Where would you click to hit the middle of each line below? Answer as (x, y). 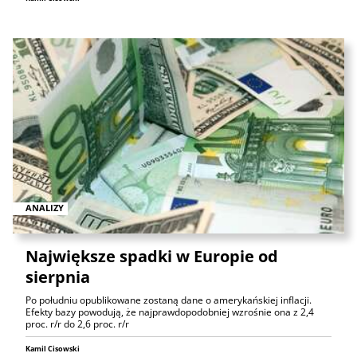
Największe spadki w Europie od (152, 256)
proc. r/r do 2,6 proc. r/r (77, 324)
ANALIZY (45, 208)
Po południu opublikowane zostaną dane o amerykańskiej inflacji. (169, 300)
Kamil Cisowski (53, 348)
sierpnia (58, 277)
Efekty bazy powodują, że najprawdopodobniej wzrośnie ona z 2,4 (170, 312)
